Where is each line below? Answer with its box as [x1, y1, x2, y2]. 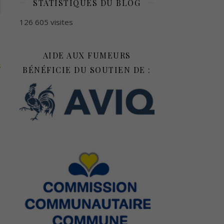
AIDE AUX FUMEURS [42, 49, 131, 60]
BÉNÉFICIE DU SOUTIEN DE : [22, 64, 151, 75]
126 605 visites [19, 16, 73, 27]
